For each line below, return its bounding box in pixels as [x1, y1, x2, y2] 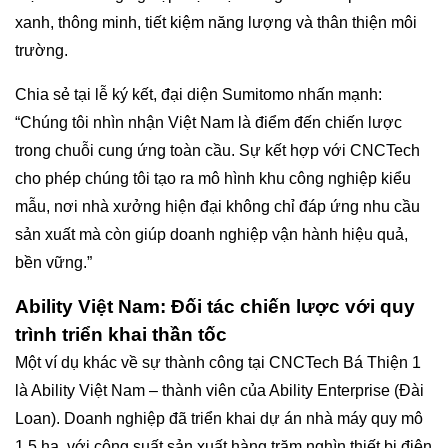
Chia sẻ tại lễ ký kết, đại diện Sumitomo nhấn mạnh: [15, 85, 382, 103]
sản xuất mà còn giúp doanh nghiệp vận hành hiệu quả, [15, 225, 408, 243]
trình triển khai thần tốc [15, 323, 227, 345]
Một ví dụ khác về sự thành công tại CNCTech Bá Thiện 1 [15, 353, 421, 371]
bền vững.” [15, 253, 92, 271]
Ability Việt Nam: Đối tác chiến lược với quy [15, 295, 415, 317]
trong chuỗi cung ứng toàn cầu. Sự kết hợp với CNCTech [15, 141, 420, 159]
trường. [15, 41, 68, 59]
